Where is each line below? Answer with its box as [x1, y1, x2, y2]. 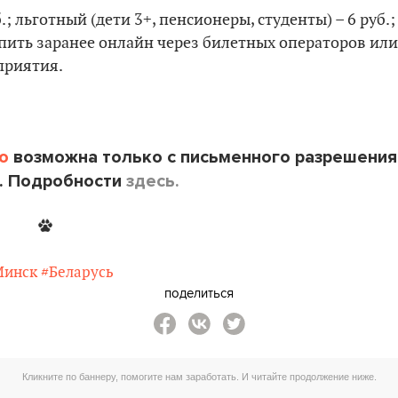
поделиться [164, 283, 234, 302]
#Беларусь [40, 264, 114, 282]
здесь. [125, 171, 179, 192]
